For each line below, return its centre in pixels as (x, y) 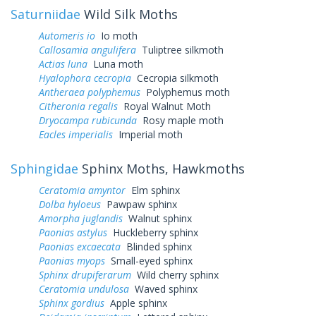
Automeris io (67, 35)
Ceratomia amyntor (82, 190)
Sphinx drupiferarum (85, 274)
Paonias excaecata (80, 246)
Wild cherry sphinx (175, 274)
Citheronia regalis (78, 106)
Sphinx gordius (72, 303)
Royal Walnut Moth (164, 106)
